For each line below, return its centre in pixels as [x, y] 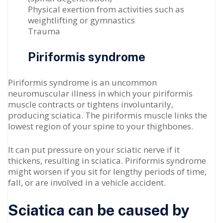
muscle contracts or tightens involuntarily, [91, 104]
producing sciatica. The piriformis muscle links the [108, 115]
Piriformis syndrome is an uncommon [82, 82]
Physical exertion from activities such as [106, 9]
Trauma [44, 31]
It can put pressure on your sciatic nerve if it [94, 150]
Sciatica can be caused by [99, 210]
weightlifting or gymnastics [81, 20]
